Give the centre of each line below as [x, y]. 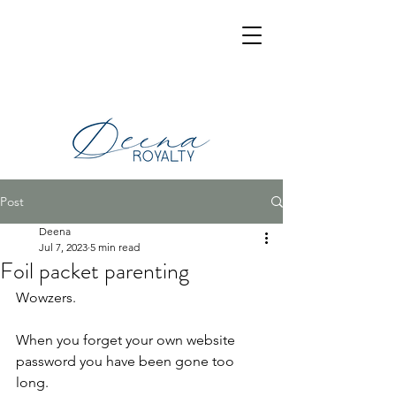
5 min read [115, 247]
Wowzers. [46, 297]
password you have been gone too [127, 361]
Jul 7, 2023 [63, 247]
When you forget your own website [127, 340]
